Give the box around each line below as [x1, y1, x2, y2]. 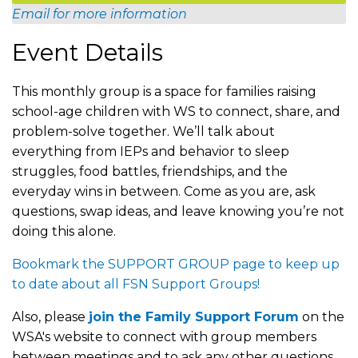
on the [299, 309, 344, 325]
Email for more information [12, 6, 187, 22]
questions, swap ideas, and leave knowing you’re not [12, 204, 344, 220]
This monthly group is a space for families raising [12, 84, 316, 100]
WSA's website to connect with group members [12, 329, 316, 345]
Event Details [12, 38, 163, 67]
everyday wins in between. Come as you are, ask [12, 184, 316, 200]
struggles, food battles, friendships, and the [12, 164, 288, 180]
